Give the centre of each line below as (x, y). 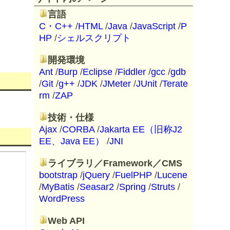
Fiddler (132, 72)
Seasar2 (97, 187)
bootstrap (58, 175)
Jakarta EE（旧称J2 (141, 129)
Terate (175, 84)
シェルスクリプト (94, 38)
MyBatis (58, 187)
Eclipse (98, 72)
